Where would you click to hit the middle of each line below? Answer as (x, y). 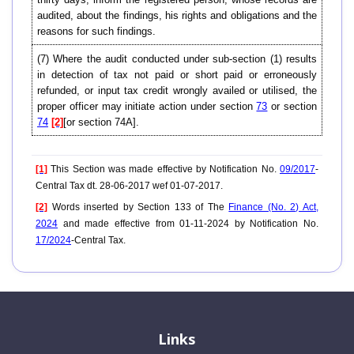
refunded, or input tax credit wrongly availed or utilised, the (177, 91)
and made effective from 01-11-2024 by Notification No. (188, 224)
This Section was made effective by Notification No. (164, 169)
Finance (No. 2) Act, (274, 207)
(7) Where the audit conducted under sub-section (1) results (177, 59)
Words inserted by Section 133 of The (138, 207)
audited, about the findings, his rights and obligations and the (177, 16)
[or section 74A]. (101, 122)
